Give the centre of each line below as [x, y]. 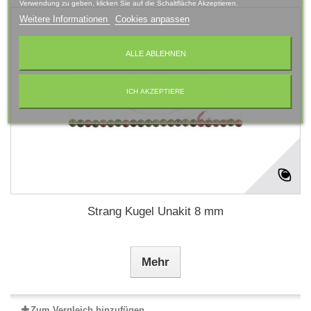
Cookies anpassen [152, 19]
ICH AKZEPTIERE [155, 91]
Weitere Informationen [65, 19]
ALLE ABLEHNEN [155, 53]
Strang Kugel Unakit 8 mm [155, 211]
